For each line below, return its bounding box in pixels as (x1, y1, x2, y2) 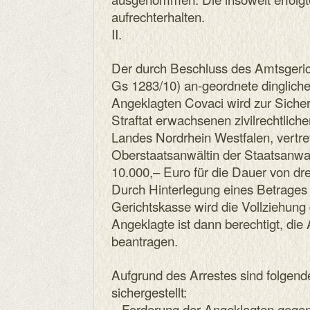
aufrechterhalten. (111, 7, 205, 26)
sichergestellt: (111, 282, 187, 301)
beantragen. (111, 231, 178, 250)
